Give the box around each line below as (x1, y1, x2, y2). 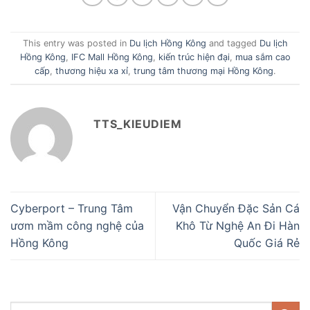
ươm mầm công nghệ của (10, 219, 144, 233)
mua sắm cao (235, 52, 291, 63)
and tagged (206, 38, 259, 49)
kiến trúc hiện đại (158, 52, 230, 63)
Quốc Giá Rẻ (234, 236, 300, 250)
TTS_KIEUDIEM (93, 117, 182, 131)
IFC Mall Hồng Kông (71, 52, 153, 63)
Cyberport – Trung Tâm (10, 201, 133, 216)
